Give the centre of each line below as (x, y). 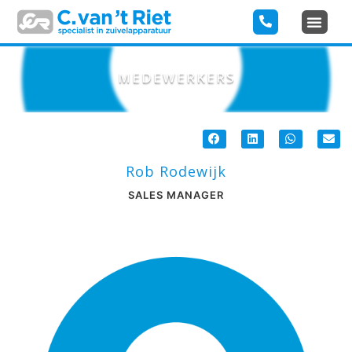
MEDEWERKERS (176, 77)
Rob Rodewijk (176, 171)
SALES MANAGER (176, 194)
